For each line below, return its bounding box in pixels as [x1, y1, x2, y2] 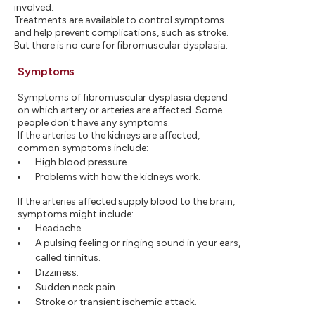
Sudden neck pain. [35, 281, 117, 294]
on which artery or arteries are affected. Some [18, 104, 223, 117]
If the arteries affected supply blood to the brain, [18, 195, 235, 208]
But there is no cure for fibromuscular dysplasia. [14, 39, 228, 52]
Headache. [35, 222, 83, 235]
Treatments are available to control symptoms [14, 14, 225, 27]
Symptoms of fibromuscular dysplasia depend [18, 91, 229, 104]
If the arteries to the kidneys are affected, [18, 129, 200, 142]
